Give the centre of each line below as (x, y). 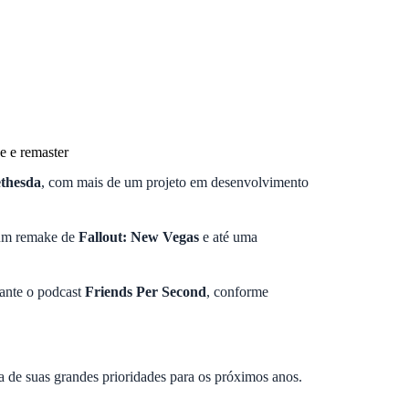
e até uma (228, 236)
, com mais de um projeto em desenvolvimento (175, 182)
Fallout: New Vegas (139, 236)
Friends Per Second (146, 291)
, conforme (237, 291)
